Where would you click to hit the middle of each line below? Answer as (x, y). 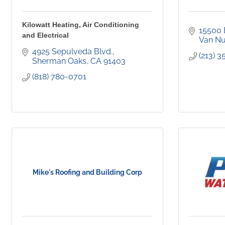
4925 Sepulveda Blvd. (72, 52)
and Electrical (45, 35)
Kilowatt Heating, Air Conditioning (81, 25)
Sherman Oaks (59, 61)
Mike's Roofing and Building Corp (87, 173)
